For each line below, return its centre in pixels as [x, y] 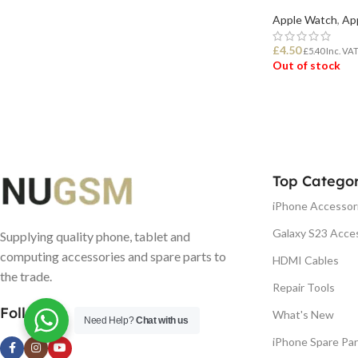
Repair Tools [304, 287]
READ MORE [313, 105]
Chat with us [162, 320]
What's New [303, 314]
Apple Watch [305, 19]
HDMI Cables [306, 260]
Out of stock [306, 65]
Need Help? [110, 320]
